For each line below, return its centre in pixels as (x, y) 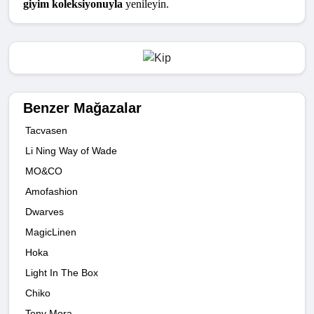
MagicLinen (51, 232)
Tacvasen (46, 130)
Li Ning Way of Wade (71, 150)
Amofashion (52, 191)
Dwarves (45, 211)
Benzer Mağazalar (82, 108)
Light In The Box (62, 272)
